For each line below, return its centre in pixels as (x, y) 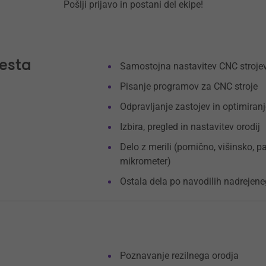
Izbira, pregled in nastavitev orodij (190, 127)
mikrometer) (146, 161)
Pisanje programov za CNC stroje (189, 86)
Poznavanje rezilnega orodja (180, 256)
